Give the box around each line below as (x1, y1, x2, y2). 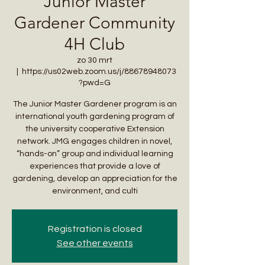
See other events (56, 238, 133, 248)
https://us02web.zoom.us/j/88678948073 (22, 67, 176, 76)
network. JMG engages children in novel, (17, 137, 172, 146)
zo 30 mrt (77, 56, 112, 64)
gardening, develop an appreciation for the (12, 174, 177, 183)
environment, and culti (51, 186, 138, 195)
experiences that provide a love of (29, 161, 160, 170)
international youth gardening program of (15, 112, 174, 121)
